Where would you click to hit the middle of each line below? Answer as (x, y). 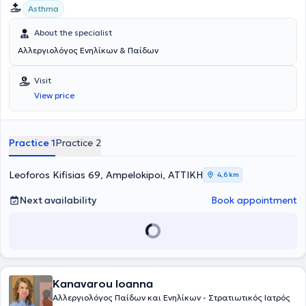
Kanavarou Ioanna (103, 283)
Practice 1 (32, 143)
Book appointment (254, 200)
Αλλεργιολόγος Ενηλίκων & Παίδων (88, 50)
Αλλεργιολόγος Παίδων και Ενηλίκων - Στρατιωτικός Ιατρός (171, 297)
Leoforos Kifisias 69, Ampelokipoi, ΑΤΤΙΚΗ (106, 175)
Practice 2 (78, 143)
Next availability (58, 200)
